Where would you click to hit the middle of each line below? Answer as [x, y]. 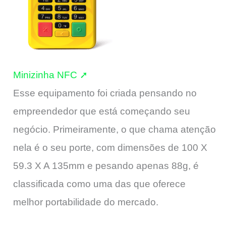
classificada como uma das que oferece [99, 184]
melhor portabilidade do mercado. [86, 202]
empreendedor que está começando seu [102, 111]
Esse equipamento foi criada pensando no [105, 93]
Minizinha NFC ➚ [50, 75]
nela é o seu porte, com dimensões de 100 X [110, 148]
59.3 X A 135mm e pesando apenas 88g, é [106, 166]
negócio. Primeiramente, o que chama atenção [115, 130]
